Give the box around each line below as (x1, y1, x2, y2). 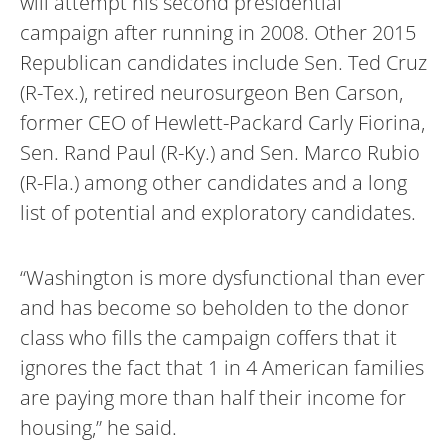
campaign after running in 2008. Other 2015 (20, 18, 416, 46)
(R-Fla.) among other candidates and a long (20, 168, 407, 196)
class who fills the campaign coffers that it (20, 323, 397, 351)
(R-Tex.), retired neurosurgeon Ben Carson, (20, 78, 403, 106)
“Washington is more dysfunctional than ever (20, 263, 425, 291)
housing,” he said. (20, 413, 177, 441)
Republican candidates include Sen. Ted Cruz (20, 48, 427, 76)
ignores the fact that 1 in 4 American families (20, 353, 424, 381)
